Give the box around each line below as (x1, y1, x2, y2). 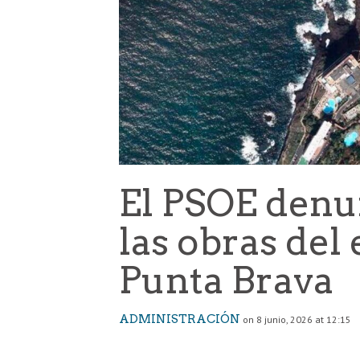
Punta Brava (119, 258, 333, 303)
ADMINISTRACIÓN (119, 312, 240, 327)
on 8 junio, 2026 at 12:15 (243, 313, 351, 326)
